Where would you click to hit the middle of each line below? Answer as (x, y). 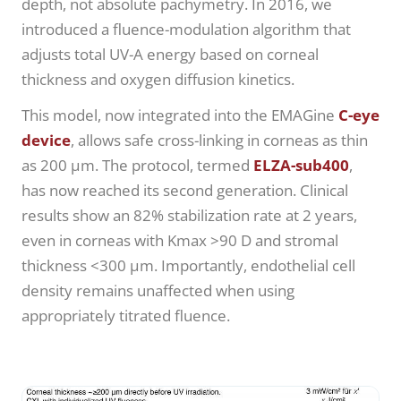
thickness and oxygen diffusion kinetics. (158, 80)
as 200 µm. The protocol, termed (137, 166)
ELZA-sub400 (301, 166)
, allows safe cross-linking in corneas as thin (219, 141)
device (46, 141)
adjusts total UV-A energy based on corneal (170, 55)
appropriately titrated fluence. (126, 316)
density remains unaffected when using (158, 291)
